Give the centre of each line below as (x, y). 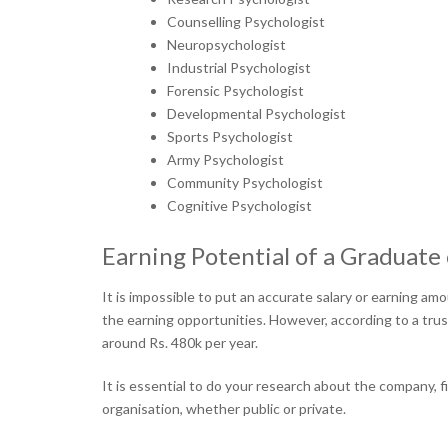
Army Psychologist (225, 159)
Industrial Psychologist (239, 67)
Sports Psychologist (230, 136)
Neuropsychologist (226, 44)
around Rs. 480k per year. (181, 342)
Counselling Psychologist (246, 21)
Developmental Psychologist (256, 113)
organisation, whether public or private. (224, 408)
